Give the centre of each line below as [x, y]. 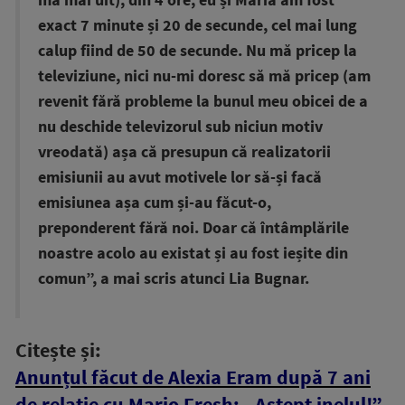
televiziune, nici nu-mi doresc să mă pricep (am [204, 75]
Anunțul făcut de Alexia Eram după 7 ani [193, 377]
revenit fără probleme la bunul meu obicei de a [203, 101]
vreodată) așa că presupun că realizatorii [184, 151]
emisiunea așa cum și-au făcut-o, [155, 202]
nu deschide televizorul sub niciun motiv [180, 126]
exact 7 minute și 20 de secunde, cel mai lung [198, 25]
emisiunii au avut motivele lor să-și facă [180, 177]
